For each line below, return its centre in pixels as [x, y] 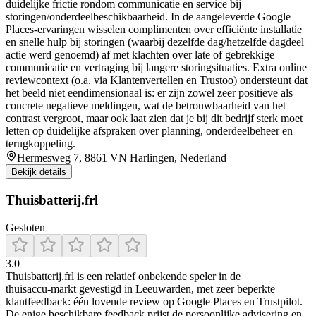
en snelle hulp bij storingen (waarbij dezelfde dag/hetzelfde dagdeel [155, 42]
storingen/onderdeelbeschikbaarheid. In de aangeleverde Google [148, 17]
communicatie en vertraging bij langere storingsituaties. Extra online [156, 68]
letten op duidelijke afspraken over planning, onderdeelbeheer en [149, 131]
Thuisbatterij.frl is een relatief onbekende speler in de [123, 276]
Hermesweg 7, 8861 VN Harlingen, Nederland [122, 158]
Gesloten [25, 227]
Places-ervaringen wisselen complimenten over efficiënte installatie [154, 30]
